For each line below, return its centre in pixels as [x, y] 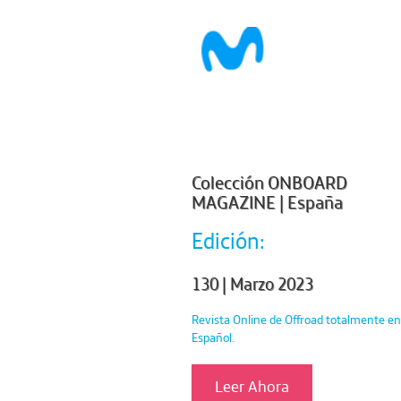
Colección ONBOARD [269, 183]
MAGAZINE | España [267, 202]
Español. [213, 337]
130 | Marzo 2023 [252, 283]
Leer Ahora [252, 386]
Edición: [228, 240]
